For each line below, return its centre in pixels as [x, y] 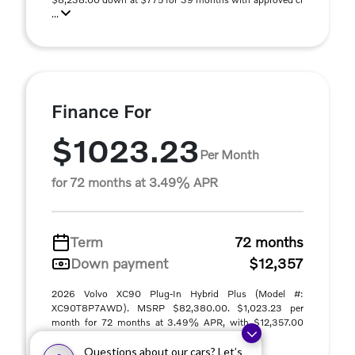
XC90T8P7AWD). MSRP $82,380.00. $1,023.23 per [177, 308]
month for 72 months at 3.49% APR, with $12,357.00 [177, 322]
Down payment [119, 263]
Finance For [101, 111]
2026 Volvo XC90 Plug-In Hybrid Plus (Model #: [177, 294]
